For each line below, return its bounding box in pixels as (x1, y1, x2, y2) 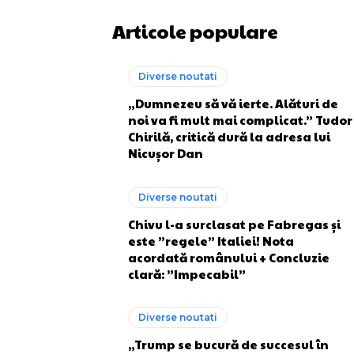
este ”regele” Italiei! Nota (128, 232, 294, 249)
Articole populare (112, 17, 278, 44)
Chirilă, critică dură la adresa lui (128, 128, 330, 145)
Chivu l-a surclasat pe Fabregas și (128, 215, 341, 232)
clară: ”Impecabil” (128, 265, 246, 282)
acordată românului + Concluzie (128, 248, 330, 265)
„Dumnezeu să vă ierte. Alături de (128, 95, 338, 111)
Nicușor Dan (128, 145, 203, 161)
